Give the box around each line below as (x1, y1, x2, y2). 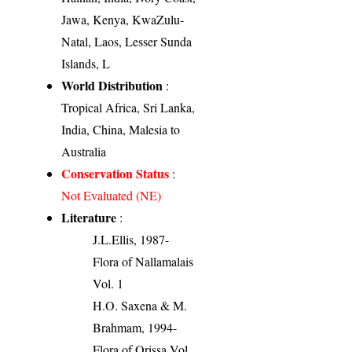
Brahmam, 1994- (93, 319, 178, 336)
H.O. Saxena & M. (93, 297, 188, 314)
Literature (61, 208, 117, 227)
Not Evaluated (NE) (61, 187, 162, 204)
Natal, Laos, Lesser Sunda (61, 33, 192, 50)
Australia (61, 143, 107, 160)
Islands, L (61, 55, 111, 72)
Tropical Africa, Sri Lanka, (61, 99, 196, 116)
